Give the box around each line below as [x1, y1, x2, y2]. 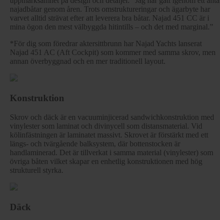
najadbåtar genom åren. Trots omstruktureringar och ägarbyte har [10, 5, 210, 14]
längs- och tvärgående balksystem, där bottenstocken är [10, 139, 180, 148]
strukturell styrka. [10, 165, 63, 174]
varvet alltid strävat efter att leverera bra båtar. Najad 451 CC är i [10, 14, 209, 23]
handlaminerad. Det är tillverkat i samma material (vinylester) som [10, 148, 213, 157]
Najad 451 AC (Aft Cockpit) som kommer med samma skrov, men [10, 48, 216, 57]
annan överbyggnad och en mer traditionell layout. [10, 57, 165, 66]
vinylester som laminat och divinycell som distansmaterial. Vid [10, 121, 202, 130]
